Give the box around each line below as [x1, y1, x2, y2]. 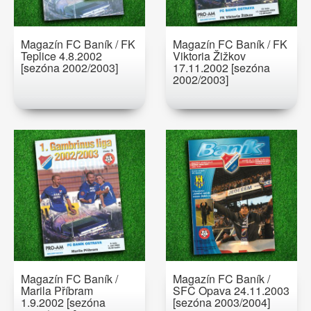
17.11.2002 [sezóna [173, 60, 270, 76]
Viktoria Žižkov [173, 48, 246, 64]
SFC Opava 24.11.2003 [173, 283, 289, 299]
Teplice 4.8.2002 [21, 48, 102, 64]
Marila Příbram [21, 283, 93, 299]
